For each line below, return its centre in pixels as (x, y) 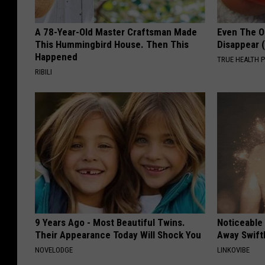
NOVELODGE (54, 250)
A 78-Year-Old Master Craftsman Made (116, 32)
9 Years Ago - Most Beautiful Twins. (110, 223)
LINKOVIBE (234, 250)
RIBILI (43, 72)
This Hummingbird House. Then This (112, 45)
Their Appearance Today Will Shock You (118, 235)
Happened (56, 57)
